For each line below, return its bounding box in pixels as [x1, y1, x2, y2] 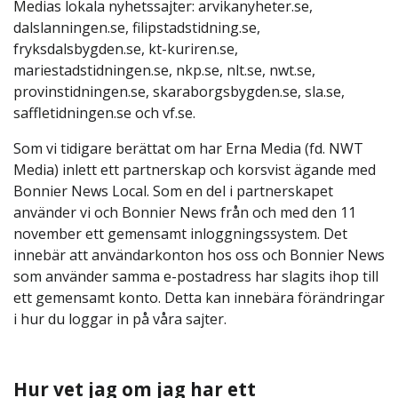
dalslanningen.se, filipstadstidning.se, [13, 18, 260, 37]
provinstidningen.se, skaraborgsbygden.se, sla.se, [13, 82, 345, 101]
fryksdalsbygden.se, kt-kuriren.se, [13, 39, 238, 59]
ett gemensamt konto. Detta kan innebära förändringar [13, 288, 385, 307]
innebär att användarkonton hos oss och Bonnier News [13, 245, 385, 265]
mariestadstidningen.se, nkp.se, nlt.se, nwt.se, [13, 60, 315, 80]
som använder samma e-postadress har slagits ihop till [13, 267, 378, 286]
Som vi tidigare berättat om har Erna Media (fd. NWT [13, 139, 363, 158]
